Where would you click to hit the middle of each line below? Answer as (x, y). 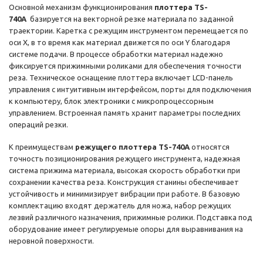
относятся (210, 147)
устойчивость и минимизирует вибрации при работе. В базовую (124, 194)
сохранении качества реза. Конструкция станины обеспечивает (124, 182)
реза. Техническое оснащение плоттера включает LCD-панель (121, 78)
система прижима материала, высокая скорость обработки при (124, 171)
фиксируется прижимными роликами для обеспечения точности (125, 66)
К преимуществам (42, 147)
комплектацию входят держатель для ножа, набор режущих (120, 206)
